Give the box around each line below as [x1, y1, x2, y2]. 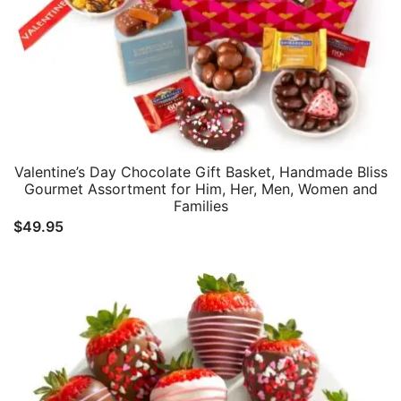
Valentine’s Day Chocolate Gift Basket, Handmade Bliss [13, 162, 388, 181]
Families [173, 196, 228, 215]
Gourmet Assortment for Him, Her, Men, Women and [23, 179, 378, 198]
